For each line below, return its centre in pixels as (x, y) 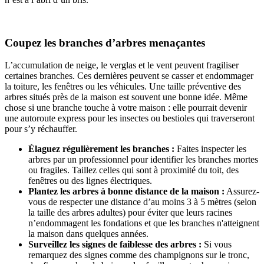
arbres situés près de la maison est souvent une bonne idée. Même (126, 97)
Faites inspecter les (210, 149)
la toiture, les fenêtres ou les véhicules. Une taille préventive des (123, 87)
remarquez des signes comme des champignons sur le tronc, (139, 255)
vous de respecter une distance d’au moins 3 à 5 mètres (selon (142, 202)
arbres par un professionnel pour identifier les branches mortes (143, 160)
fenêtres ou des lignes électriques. (90, 181)
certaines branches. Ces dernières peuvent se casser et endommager (129, 76)
